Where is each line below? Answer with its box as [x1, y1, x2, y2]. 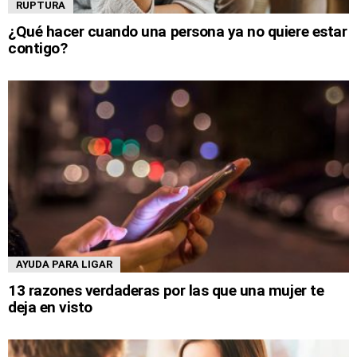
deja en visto [8, 297, 92, 316]
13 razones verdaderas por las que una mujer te [8, 280, 324, 300]
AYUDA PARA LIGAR [16, 257, 112, 270]
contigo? [8, 38, 68, 57]
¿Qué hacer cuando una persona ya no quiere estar [8, 22, 347, 41]
